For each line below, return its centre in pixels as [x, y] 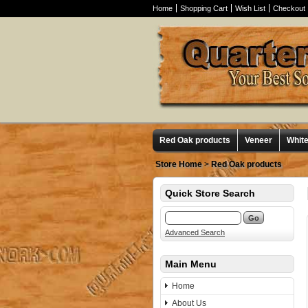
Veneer [258, 140]
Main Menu [191, 264]
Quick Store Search [210, 193]
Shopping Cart [204, 8]
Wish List [250, 8]
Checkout [289, 8]
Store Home [179, 164]
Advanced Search [195, 232]
